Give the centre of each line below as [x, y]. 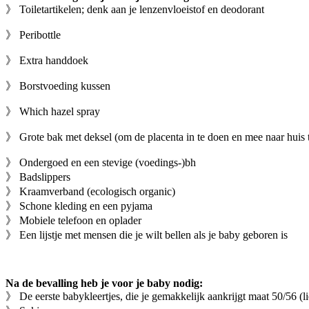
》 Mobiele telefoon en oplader [73, 220]
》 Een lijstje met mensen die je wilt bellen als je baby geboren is [147, 235]
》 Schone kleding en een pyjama [79, 206]
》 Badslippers [38, 177]
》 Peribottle [33, 34]
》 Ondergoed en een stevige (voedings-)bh [101, 162]
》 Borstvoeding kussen [58, 86]
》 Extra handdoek [47, 60]
